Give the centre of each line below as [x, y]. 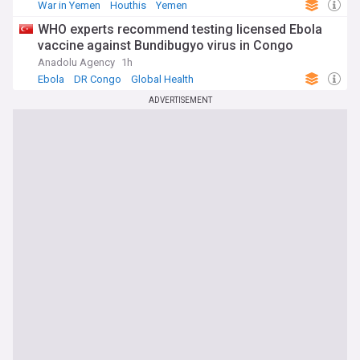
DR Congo [98, 79]
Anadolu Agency [76, 62]
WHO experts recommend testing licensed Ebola [180, 29]
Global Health [162, 79]
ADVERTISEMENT [180, 100]
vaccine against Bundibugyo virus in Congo [166, 45]
